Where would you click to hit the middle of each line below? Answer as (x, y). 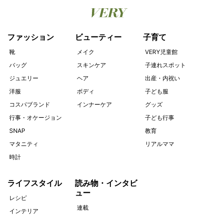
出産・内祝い (162, 78)
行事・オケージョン (36, 118)
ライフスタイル (35, 183)
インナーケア (95, 105)
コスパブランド (30, 105)
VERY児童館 (161, 52)
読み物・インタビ (106, 183)
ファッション (31, 37)
